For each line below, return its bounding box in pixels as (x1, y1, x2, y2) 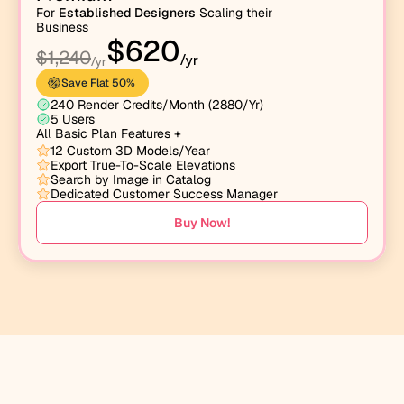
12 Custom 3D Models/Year (50, 142, 210, 159)
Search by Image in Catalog (50, 171, 211, 188)
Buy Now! (174, 215, 230, 231)
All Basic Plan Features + (36, 125, 181, 142)
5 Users (50, 111, 95, 127)
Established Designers (59, 5, 196, 21)
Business (36, 19, 88, 35)
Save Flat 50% (61, 76, 138, 90)
